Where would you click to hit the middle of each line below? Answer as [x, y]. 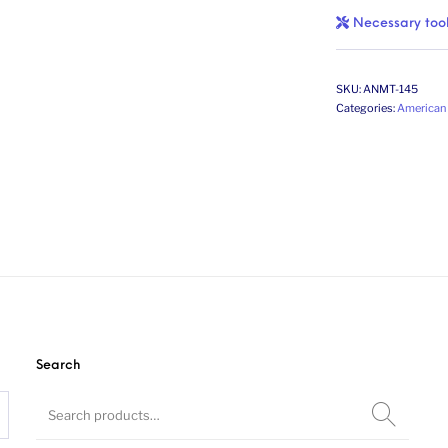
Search [58, 365]
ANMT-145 [390, 88]
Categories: [366, 107]
